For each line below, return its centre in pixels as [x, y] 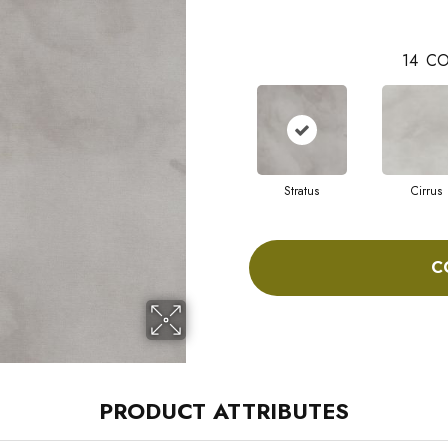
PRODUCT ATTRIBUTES [224, 410]
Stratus [301, 190]
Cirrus [426, 190]
